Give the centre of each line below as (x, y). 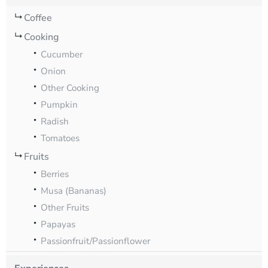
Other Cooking (70, 88)
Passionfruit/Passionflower (95, 241)
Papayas (58, 225)
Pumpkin (59, 105)
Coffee (38, 18)
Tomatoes (60, 138)
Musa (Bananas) (74, 191)
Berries (55, 174)
